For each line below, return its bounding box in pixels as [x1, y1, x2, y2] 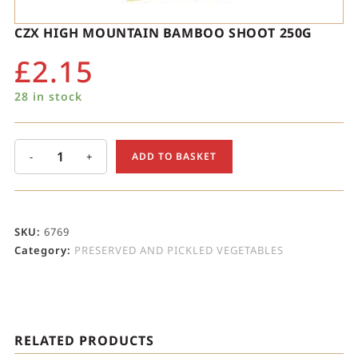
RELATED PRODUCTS [14, 332, 154, 350]
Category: [14, 243, 74, 258]
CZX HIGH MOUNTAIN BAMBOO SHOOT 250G [14, 24, 312, 42]
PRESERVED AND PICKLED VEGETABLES [74, 243, 284, 258]
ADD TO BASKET [131, 149, 217, 164]
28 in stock [14, 89, 82, 105]
